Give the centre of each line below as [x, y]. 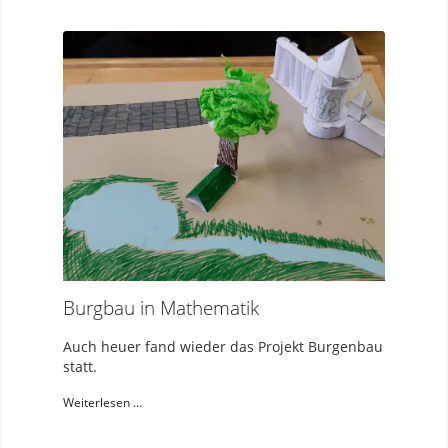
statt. [80, 366]
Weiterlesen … [102, 403]
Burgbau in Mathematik [161, 308]
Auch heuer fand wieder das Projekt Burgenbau [223, 346]
